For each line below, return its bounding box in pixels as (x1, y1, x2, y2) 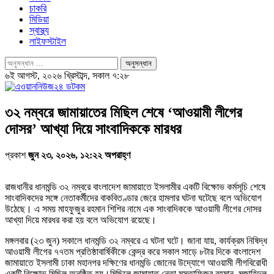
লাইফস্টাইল (29, 36, 66, 46)
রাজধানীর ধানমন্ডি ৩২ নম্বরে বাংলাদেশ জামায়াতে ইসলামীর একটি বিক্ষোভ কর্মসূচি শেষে (5, 181, 265, 192)
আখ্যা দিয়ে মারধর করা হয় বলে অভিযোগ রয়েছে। (5, 214, 157, 225)
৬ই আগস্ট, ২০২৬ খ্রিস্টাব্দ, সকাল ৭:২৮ (5, 70, 129, 81)
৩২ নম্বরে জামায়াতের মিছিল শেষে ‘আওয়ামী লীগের (5, 104, 242, 120)
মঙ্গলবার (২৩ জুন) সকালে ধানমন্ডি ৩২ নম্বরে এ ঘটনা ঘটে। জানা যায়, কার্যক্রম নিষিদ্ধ (5, 235, 267, 246)
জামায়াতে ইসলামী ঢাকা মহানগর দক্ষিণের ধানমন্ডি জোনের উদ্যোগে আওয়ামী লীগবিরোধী (5, 257, 267, 268)
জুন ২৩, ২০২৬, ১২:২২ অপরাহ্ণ (28, 149, 130, 160)
